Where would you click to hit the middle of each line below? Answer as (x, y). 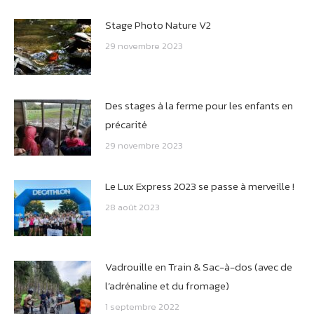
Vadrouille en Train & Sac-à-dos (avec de (199, 266)
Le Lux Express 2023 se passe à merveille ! (200, 186)
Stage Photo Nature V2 (158, 25)
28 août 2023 (132, 207)
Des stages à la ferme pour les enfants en (199, 105)
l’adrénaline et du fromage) (167, 285)
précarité (126, 124)
